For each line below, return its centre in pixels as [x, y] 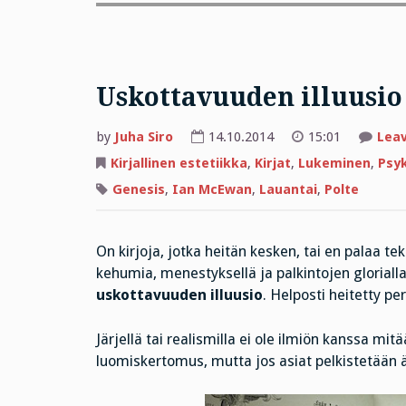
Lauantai [288, 189]
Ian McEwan [212, 189]
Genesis [138, 189]
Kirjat [272, 164]
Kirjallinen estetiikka [179, 164]
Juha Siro [143, 137]
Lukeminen [334, 164]
